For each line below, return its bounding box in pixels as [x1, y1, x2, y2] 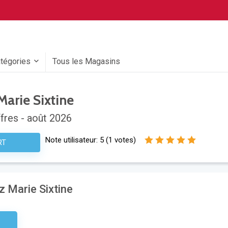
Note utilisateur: [45, 135, 100, 145]
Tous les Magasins [52, 56, 120, 67]
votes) [112, 135, 136, 145]
